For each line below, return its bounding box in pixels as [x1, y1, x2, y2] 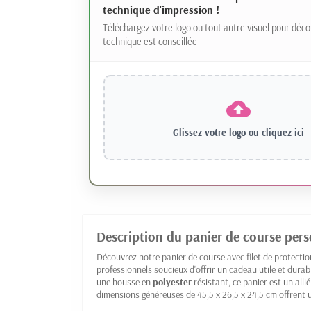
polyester [153, 276, 192, 289]
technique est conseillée [102, 35, 197, 49]
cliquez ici [261, 126, 304, 140]
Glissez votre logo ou [172, 126, 262, 140]
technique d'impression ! [102, 3, 219, 17]
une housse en [96, 276, 153, 289]
